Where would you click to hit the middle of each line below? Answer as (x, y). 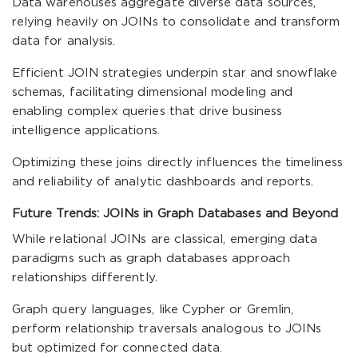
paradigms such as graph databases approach (151, 259)
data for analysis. (64, 41)
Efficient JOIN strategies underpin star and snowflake (175, 73)
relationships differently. (85, 278)
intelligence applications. (86, 131)
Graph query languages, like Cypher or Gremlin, (153, 310)
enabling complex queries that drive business (147, 111)
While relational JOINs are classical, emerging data (165, 239)
